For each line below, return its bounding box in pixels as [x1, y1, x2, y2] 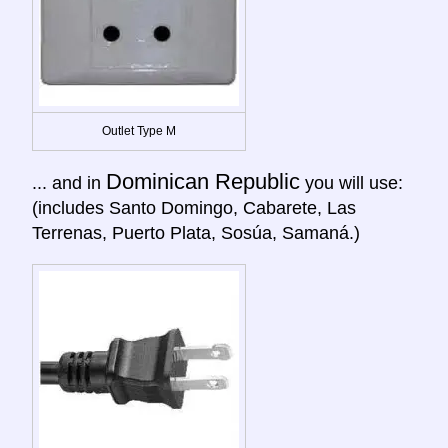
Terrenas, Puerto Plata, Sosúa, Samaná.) [32, 222, 360, 243]
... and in [32, 172, 106, 193]
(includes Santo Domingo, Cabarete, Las [32, 197, 356, 218]
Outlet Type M [102, 123, 176, 138]
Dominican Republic [106, 168, 300, 194]
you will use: [300, 172, 403, 193]
